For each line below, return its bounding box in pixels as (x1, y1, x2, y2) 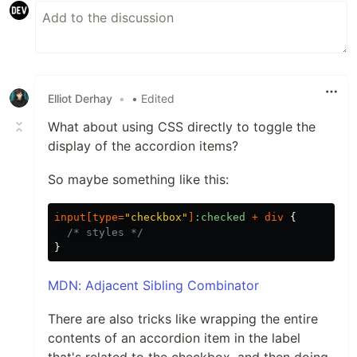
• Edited (131, 91, 175, 105)
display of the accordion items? (48, 138, 238, 155)
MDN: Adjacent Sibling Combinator (48, 277, 259, 294)
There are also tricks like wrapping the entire (48, 311, 318, 328)
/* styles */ (67, 226, 143, 239)
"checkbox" (124, 211, 188, 224)
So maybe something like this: (48, 171, 229, 188)
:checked (194, 211, 245, 224)
